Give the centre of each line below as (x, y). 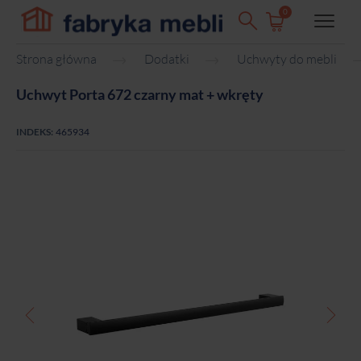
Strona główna (56, 59)
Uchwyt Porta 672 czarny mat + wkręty (140, 95)
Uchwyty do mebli (287, 59)
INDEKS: (35, 131)
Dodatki (167, 59)
